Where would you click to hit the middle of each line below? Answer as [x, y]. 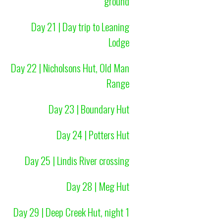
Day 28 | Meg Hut [98, 186]
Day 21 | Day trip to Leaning [80, 26]
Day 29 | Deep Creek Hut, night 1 [71, 212]
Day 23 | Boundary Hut [89, 109]
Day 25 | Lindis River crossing [77, 160]
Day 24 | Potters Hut [93, 134]
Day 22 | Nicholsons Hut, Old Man [70, 67]
